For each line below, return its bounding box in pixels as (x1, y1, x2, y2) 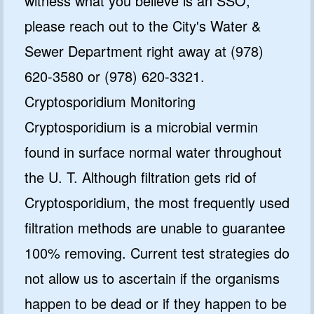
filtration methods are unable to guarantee (25, 217, 285, 238)
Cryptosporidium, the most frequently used (25, 191, 289, 212)
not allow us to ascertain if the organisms (25, 267, 280, 288)
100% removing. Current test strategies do (25, 242, 289, 263)
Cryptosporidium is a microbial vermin (25, 116, 258, 137)
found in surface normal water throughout (25, 141, 282, 162)
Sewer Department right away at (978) (25, 40, 264, 61)
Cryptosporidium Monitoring (25, 90, 196, 111)
